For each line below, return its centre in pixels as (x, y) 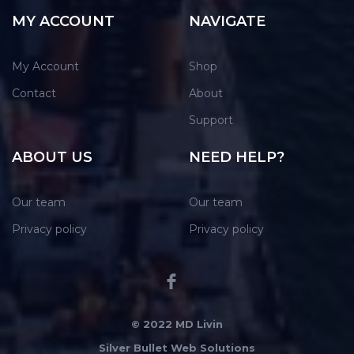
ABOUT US (52, 158)
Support (211, 121)
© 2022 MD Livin (177, 324)
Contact (34, 94)
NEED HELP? (237, 158)
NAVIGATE (227, 22)
